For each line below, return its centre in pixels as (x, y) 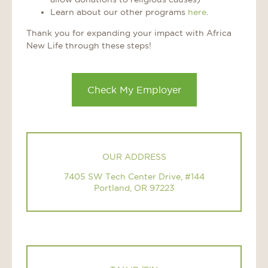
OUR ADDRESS (134, 157)
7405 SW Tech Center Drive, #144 (134, 177)
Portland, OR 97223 (134, 188)
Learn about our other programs (119, 12)
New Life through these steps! (89, 46)
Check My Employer (134, 90)
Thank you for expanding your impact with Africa (129, 33)
